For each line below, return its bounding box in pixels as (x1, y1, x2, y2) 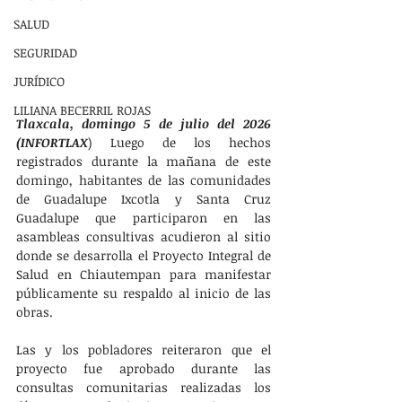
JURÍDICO (13, 73, 65, 90)
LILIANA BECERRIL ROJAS (13, 101, 151, 118)
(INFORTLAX (16, 133, 88, 151)
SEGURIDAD (13, 44, 77, 61)
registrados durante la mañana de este (16, 152, 271, 170)
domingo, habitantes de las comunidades (16, 170, 271, 188)
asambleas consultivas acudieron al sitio (16, 227, 271, 245)
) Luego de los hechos (88, 133, 271, 151)
